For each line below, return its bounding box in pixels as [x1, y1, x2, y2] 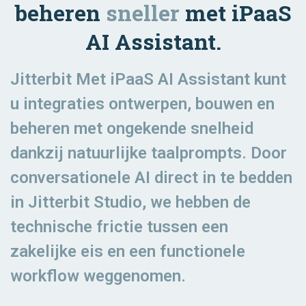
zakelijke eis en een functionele [10, 241, 245, 261]
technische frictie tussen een [10, 217, 228, 236]
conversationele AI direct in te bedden [10, 167, 292, 187]
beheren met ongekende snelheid [10, 118, 253, 138]
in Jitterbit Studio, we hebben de [10, 192, 251, 212]
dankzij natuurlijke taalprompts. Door [10, 143, 287, 163]
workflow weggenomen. [10, 266, 186, 286]
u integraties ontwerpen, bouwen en [10, 94, 275, 113]
